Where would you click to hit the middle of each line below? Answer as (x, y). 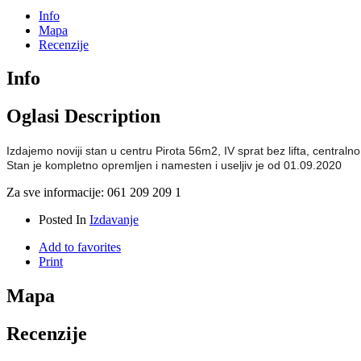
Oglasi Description (83, 116)
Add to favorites (80, 247)
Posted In (64, 220)
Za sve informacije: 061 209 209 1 (94, 193)
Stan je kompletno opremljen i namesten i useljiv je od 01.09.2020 (174, 166)
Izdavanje (114, 220)
